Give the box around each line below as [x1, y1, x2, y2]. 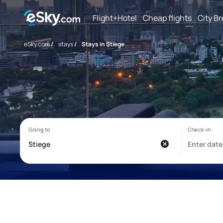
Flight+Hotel [93, 12, 137, 23]
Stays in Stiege [82, 40, 124, 48]
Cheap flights [143, 12, 192, 23]
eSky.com [24, 40, 50, 48]
